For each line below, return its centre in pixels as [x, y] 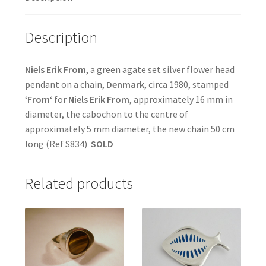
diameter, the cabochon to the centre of [106, 114]
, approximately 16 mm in [181, 99]
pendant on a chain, [65, 84]
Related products [79, 183]
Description [61, 38]
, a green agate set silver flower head [160, 69]
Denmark [125, 84]
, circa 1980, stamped [186, 84]
